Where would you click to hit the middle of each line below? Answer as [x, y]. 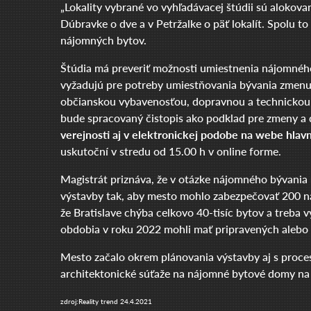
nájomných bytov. [103, 40]
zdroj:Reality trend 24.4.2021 [106, 301]
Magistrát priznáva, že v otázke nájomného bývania [184, 179]
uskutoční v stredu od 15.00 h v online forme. [171, 151]
